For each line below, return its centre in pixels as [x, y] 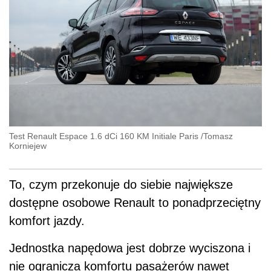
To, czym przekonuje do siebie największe [121, 184]
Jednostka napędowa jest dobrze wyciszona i [130, 248]
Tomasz [218, 136]
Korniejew [28, 145]
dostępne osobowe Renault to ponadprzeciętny [135, 202]
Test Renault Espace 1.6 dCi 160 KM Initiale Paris [104, 136]
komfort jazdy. [47, 220]
